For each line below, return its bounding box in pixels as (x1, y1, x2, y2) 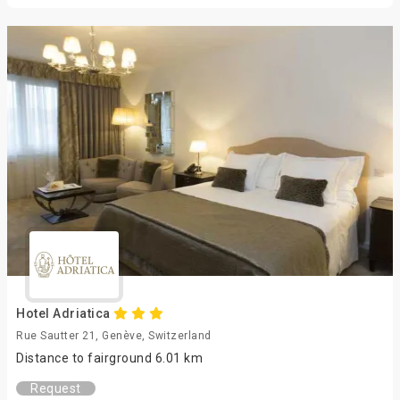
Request (30, 381, 81, 396)
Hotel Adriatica (16, 306, 113, 321)
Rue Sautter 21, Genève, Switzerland (16, 329, 212, 342)
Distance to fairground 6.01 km (16, 351, 203, 365)
